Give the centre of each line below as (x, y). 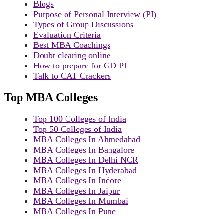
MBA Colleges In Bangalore (84, 149)
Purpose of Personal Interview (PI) (95, 14)
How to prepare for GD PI (80, 65)
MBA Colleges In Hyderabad (85, 170)
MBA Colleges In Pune (75, 211)
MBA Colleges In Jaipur (77, 190)
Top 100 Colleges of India (80, 119)
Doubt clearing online (72, 55)
